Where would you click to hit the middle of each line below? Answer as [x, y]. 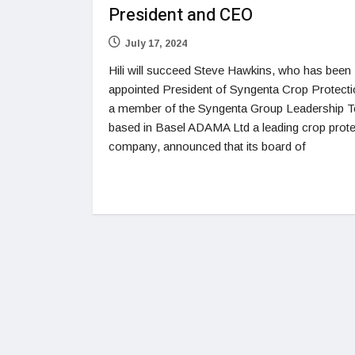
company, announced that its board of [207, 147]
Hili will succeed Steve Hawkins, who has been [230, 71]
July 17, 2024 [156, 44]
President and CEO [183, 15]
